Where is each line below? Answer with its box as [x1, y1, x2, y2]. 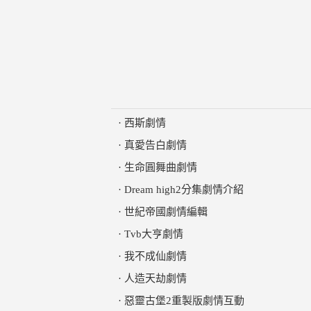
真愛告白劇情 [124, 140, 187, 151]
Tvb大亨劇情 [124, 228, 183, 239]
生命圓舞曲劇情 [124, 162, 197, 173]
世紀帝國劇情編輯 [124, 206, 208, 217]
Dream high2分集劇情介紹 [124, 184, 244, 195]
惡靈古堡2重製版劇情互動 [124, 295, 244, 306]
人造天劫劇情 [124, 273, 187, 284]
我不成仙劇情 [124, 251, 187, 262]
